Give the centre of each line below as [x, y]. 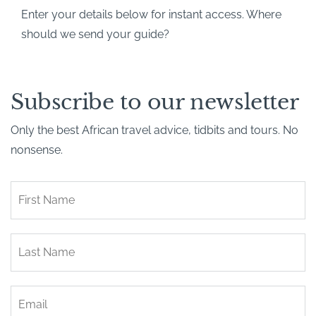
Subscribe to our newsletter [155, 102]
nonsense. [37, 150]
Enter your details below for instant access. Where [151, 14]
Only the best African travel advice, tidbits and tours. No [154, 130]
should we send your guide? [95, 34]
